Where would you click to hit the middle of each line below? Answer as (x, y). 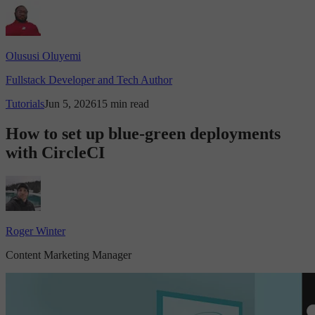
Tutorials (25, 103)
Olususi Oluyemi (43, 56)
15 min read (123, 103)
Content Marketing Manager (69, 255)
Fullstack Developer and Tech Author (89, 79)
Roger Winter (36, 231)
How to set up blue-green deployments (143, 133)
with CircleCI (55, 152)
